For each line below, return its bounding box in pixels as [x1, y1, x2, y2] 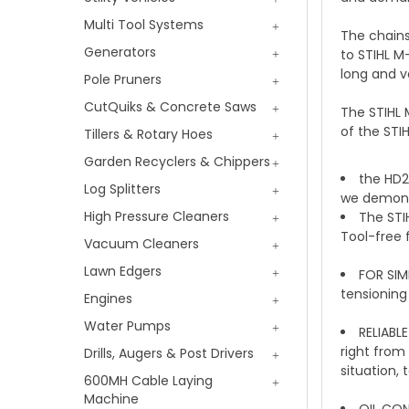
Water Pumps [84, 316, 171, 335]
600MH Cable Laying [84, 371, 213, 390]
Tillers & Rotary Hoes [84, 124, 213, 143]
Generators [84, 42, 156, 61]
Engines [84, 288, 132, 308]
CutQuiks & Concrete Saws [84, 97, 257, 116]
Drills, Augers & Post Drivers [84, 343, 254, 362]
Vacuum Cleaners [84, 234, 199, 253]
